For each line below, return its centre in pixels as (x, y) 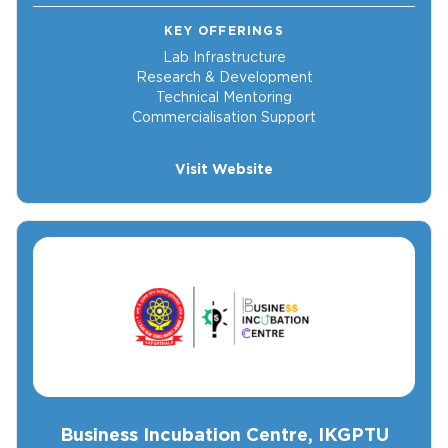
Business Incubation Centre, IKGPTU (224, 435)
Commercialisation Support (224, 117)
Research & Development (224, 77)
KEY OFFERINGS (224, 31)
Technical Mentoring (224, 97)
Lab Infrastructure (224, 57)
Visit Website (224, 169)
